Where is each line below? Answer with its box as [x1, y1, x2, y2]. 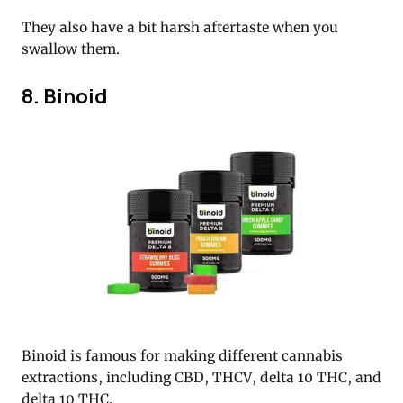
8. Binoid [22, 81, 107, 110]
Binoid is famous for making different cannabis [22, 347, 343, 365]
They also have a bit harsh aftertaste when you [22, 18, 338, 36]
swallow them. [22, 40, 120, 58]
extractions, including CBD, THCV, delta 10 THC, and [22, 369, 381, 387]
